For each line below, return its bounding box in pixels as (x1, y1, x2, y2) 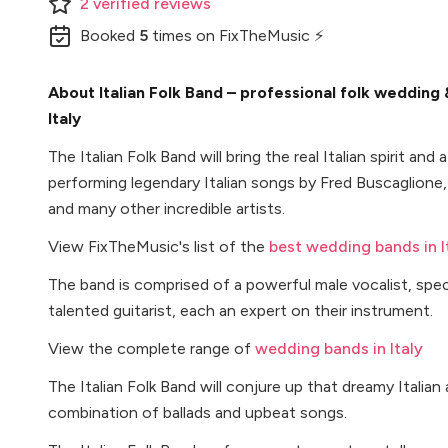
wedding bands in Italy (255, 339, 423, 358)
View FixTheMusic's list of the (48, 237, 269, 256)
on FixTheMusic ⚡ (192, 26, 324, 45)
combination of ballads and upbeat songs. (48, 403, 347, 422)
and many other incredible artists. (48, 199, 285, 218)
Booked (80, 26, 139, 45)
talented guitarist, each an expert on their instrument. (48, 301, 433, 320)
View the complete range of (48, 339, 255, 358)
